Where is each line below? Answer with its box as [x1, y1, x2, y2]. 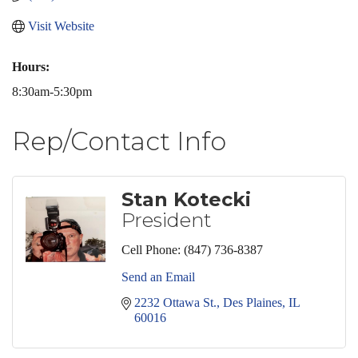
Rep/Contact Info [12, 125, 226, 157]
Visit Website [28, 19, 94, 33]
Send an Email [121, 270, 195, 284]
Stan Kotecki [121, 188, 251, 211]
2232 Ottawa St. [134, 296, 217, 309]
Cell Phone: [121, 243, 181, 257]
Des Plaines [223, 296, 282, 309]
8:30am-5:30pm [12, 85, 92, 98]
